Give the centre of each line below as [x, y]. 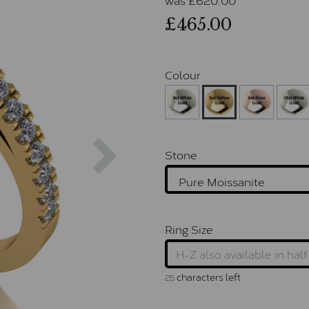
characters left [208, 276]
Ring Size [189, 228]
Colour [183, 74]
